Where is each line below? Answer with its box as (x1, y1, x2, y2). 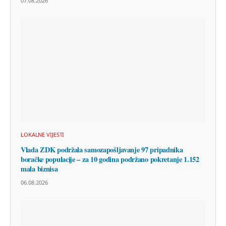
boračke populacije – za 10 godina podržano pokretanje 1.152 (21, 153, 199, 164)
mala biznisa (21, 163, 58, 174)
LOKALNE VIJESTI (21, 130, 65, 138)
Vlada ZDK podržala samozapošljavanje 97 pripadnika (21, 144, 183, 155)
